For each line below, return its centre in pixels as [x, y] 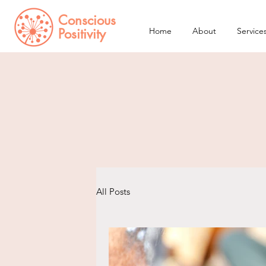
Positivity [82, 34]
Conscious [87, 20]
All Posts [113, 191]
